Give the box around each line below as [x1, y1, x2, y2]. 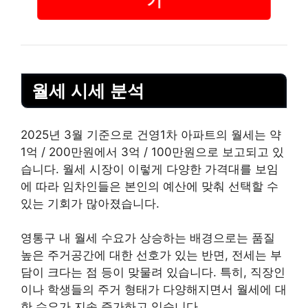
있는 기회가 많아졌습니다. [21, 196, 159, 210]
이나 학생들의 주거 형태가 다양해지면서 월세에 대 [21, 283, 287, 297]
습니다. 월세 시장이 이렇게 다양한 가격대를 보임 [21, 162, 278, 176]
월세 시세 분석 [32, 81, 144, 101]
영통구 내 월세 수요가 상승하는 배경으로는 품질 [21, 231, 275, 245]
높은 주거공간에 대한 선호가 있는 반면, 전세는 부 [21, 248, 282, 263]
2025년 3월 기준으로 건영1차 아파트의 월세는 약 [21, 127, 281, 142]
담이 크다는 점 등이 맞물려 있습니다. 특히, [21, 265, 250, 280]
